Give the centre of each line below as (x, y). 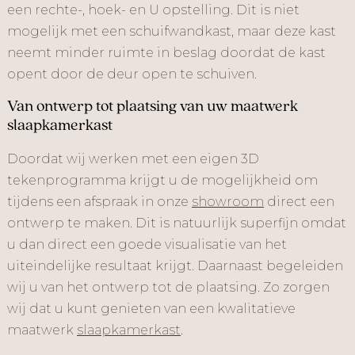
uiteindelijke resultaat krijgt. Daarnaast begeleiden (175, 266)
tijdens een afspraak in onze (99, 202)
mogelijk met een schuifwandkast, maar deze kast (172, 31)
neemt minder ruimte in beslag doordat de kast (166, 53)
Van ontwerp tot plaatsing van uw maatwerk (153, 107)
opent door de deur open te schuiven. (132, 74)
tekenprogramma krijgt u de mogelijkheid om (162, 180)
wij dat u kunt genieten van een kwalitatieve (151, 309)
